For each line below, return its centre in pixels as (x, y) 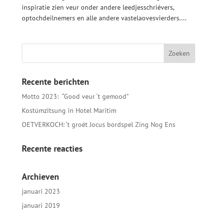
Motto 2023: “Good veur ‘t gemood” (75, 96)
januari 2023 (41, 191)
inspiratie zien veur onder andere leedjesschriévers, (98, 7)
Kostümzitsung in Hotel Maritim (69, 110)
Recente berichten (55, 81)
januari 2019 (41, 205)
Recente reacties (52, 148)
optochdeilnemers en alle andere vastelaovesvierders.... (104, 18)
